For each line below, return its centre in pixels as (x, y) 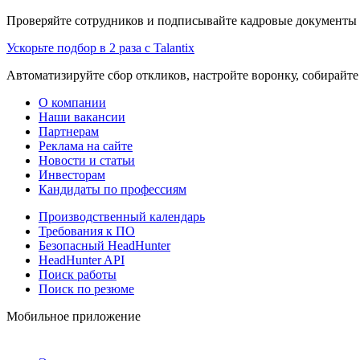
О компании (72, 102)
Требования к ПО (87, 231)
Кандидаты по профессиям (112, 189)
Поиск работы (78, 274)
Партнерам (69, 131)
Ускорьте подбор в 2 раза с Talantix (100, 47)
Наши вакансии (82, 117)
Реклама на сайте (86, 145)
